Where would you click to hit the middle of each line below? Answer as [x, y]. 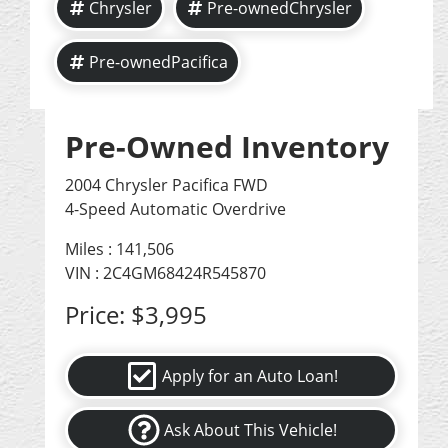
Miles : [90, 249]
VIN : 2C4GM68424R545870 [165, 273]
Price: [98, 315]
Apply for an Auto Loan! [250, 376]
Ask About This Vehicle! [250, 430]
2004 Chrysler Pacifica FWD [166, 185]
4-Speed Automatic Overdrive [175, 209]
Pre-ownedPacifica [158, 62]
